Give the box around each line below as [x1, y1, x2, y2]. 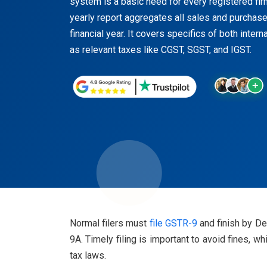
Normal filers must [70, 217, 150, 229]
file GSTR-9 [149, 217, 197, 229]
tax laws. [70, 249, 106, 261]
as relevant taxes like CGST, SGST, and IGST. [70, 44, 252, 55]
